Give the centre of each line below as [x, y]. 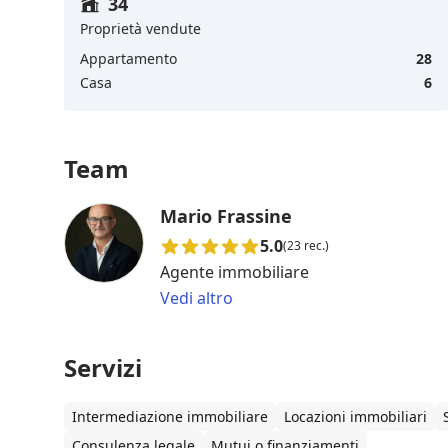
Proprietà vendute [140, 28]
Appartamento [128, 58]
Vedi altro [196, 297]
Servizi [103, 367]
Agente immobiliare [234, 271]
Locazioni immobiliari [355, 416]
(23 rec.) [306, 245]
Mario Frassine [226, 215]
